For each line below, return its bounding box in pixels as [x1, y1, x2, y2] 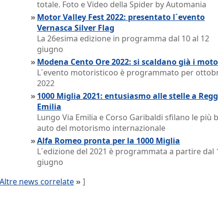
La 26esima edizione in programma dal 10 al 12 [37, 33, 209, 44]
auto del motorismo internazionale [37, 123, 165, 133]
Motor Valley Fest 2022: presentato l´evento [37, 12, 205, 22]
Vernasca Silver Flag [37, 22, 114, 33]
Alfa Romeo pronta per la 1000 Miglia [37, 135, 180, 146]
